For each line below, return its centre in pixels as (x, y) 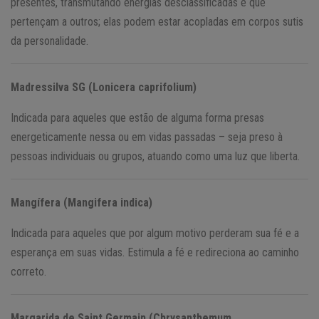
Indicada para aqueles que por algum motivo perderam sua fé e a (155, 233)
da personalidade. (49, 41)
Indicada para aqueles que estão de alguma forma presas (137, 117)
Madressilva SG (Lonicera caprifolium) (104, 87)
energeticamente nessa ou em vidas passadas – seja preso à (147, 137)
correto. (28, 271)
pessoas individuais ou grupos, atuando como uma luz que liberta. (155, 156)
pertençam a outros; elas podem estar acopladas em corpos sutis (157, 21)
